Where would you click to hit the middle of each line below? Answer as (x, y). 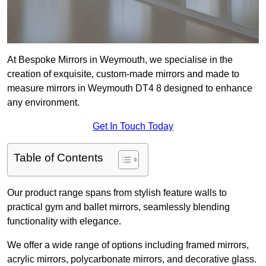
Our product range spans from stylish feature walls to (117, 193)
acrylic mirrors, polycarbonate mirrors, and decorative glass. (132, 259)
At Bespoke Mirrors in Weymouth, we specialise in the (120, 60)
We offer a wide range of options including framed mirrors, (128, 245)
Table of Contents (58, 158)
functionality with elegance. (64, 221)
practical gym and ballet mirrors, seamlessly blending (118, 207)
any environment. (43, 103)
